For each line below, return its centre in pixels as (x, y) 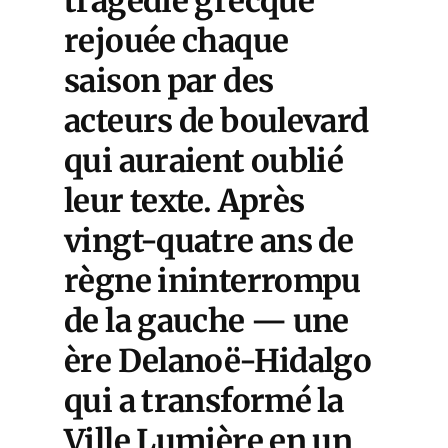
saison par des (169, 80)
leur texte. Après (184, 200)
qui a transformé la (204, 400)
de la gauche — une (206, 320)
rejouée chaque (176, 40)
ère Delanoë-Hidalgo (218, 360)
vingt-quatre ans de (209, 240)
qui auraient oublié (204, 160)
